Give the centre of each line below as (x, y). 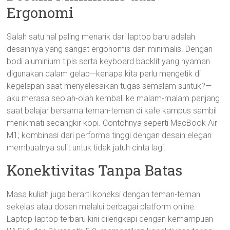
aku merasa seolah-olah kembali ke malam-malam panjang (113, 98)
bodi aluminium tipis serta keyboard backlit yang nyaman (109, 61)
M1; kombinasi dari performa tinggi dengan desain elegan (109, 135)
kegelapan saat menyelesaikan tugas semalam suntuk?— (109, 86)
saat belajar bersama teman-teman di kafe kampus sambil (112, 111)
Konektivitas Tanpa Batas (95, 170)
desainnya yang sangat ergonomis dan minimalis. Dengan (110, 49)
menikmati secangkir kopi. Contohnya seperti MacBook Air (112, 123)
